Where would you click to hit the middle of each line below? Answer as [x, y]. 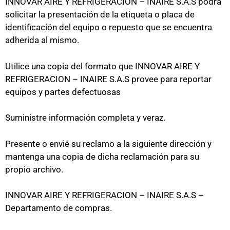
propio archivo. [35, 169]
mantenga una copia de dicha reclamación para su [102, 156]
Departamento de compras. [59, 208]
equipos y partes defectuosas [63, 92]
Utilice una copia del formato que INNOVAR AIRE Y [102, 66]
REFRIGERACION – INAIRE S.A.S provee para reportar [108, 79]
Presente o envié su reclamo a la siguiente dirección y [108, 143]
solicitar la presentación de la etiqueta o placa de [100, 14]
